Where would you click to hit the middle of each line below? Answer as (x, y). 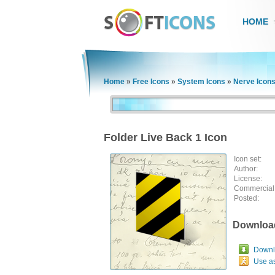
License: (248, 179)
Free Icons (151, 82)
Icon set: (248, 159)
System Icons (201, 82)
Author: (246, 169)
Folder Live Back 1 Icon (165, 137)
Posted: (246, 198)
